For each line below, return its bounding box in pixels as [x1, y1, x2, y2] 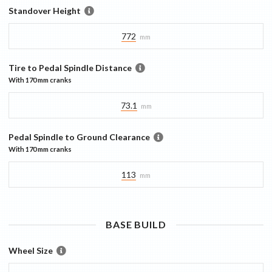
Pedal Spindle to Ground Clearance [8, 131, 150, 142]
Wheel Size [8, 245, 53, 256]
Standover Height [8, 5, 81, 16]
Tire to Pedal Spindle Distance [8, 62, 132, 73]
